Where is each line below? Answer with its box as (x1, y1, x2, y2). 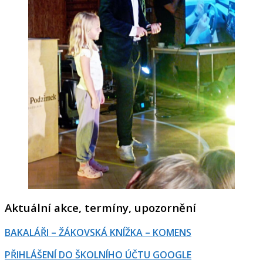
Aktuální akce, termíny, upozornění (5, 200, 196, 215)
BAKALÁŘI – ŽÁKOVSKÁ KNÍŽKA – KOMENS (5, 225, 191, 239)
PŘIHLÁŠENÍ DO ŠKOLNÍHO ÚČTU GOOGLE (5, 248, 191, 261)
